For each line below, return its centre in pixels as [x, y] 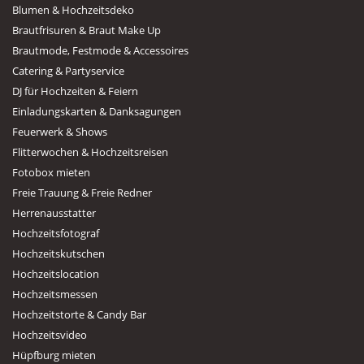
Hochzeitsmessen [55, 294]
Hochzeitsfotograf [56, 233]
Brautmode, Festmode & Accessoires [100, 50]
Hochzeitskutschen [58, 253]
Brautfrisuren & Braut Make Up [87, 30]
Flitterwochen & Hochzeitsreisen [90, 152]
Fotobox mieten [51, 172]
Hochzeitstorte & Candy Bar [79, 314]
